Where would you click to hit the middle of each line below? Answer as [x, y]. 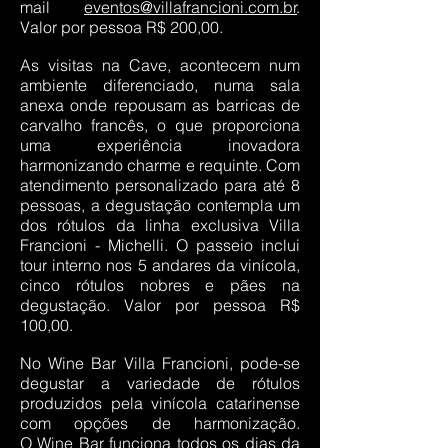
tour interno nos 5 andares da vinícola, [160, 265]
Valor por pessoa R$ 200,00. [121, 27]
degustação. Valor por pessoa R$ [160, 305]
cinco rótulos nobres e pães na [160, 285]
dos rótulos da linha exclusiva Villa [160, 225]
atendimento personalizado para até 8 [160, 185]
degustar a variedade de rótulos [160, 383]
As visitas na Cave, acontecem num [160, 65]
